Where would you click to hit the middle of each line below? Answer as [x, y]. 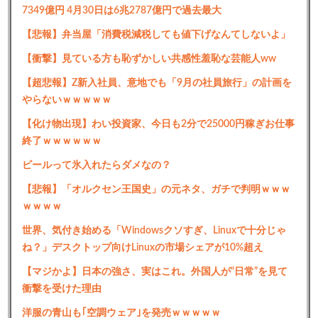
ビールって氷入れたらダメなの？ [97, 165]
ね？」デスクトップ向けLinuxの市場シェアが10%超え [143, 248]
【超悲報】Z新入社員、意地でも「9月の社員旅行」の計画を [157, 83]
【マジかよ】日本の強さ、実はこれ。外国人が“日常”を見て [155, 272]
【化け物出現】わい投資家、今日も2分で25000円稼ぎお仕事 [158, 124]
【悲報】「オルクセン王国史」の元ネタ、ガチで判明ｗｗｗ [156, 190]
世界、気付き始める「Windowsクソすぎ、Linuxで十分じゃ [154, 231]
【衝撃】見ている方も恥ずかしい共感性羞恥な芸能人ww [149, 59]
